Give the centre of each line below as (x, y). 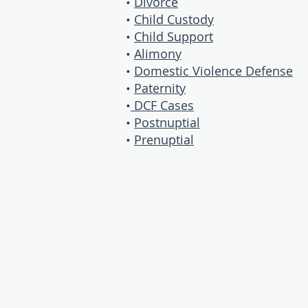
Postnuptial (167, 122)
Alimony (158, 54)
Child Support (174, 36)
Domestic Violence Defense (213, 71)
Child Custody (174, 19)
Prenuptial (164, 140)
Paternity (160, 88)
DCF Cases (162, 105)
